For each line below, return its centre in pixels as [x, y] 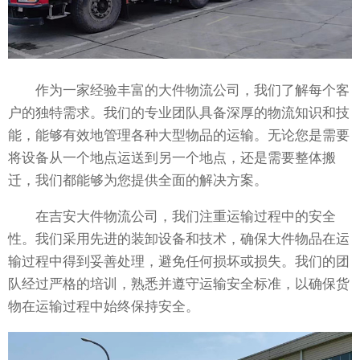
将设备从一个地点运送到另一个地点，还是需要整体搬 [172, 158]
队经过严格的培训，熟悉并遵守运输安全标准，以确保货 [179, 284]
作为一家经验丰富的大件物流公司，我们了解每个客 [179, 91]
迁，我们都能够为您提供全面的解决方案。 [138, 181]
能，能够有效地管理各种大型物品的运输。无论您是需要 [179, 136]
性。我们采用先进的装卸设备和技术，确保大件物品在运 [179, 239]
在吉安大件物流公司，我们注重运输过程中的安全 [172, 217]
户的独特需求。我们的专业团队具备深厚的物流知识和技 [179, 113]
